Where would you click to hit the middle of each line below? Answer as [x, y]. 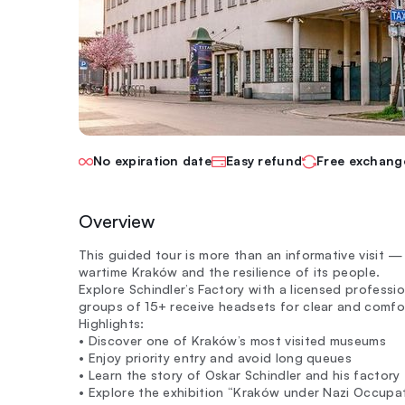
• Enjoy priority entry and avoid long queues [216, 358]
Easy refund [264, 160]
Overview [117, 221]
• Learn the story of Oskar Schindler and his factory [240, 375]
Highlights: [112, 323]
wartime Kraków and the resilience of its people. [230, 272]
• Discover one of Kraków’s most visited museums [233, 340]
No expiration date [153, 160]
